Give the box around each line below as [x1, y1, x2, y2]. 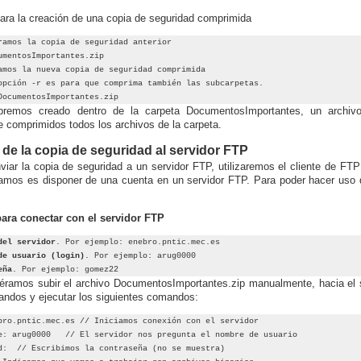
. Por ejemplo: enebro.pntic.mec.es [56, 238, 220, 247]
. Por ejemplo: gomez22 [12, 265, 118, 274]
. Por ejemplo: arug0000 [85, 251, 196, 260]
